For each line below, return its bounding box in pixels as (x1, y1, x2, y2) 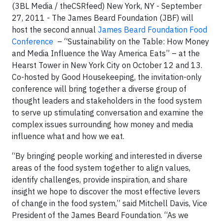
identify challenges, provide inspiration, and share (12, 175, 187, 184)
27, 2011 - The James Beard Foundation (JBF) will (12, 13, 193, 23)
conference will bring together (12, 84, 122, 94)
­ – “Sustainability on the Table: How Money (53, 37, 209, 46)
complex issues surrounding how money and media (12, 119, 193, 129)
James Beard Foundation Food (98, 25, 207, 35)
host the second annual (12, 25, 98, 35)
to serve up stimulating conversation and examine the (12, 108, 203, 117)
